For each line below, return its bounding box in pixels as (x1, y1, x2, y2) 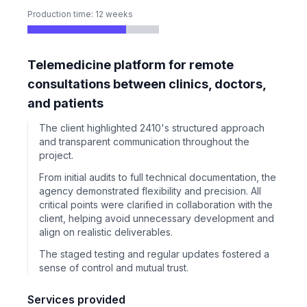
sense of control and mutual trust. (39, 262, 188, 273)
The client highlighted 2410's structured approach (39, 122, 265, 134)
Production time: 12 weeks (27, 9, 133, 19)
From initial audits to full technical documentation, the (39, 171, 276, 183)
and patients (27, 96, 103, 110)
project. (39, 149, 73, 161)
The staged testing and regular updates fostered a (39, 248, 269, 260)
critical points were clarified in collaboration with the (39, 199, 273, 210)
